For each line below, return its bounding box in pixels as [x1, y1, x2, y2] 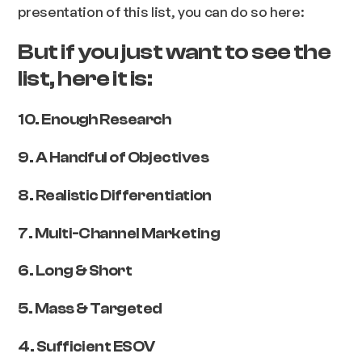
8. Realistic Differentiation [18, 186, 212, 204]
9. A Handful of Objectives [18, 148, 208, 166]
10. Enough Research [18, 111, 171, 129]
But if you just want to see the [18, 39, 331, 65]
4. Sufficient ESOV [18, 337, 155, 356]
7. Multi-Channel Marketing [18, 224, 220, 242]
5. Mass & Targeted [18, 300, 162, 318]
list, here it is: [18, 65, 152, 92]
